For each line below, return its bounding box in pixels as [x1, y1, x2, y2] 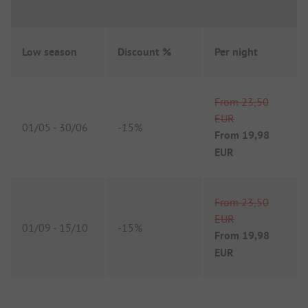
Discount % [118, 45, 171, 60]
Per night [214, 45, 258, 60]
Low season [22, 45, 77, 60]
